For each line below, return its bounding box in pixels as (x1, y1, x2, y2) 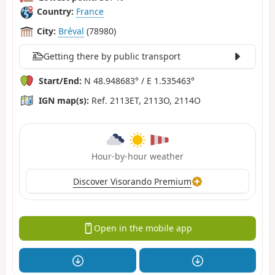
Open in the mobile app (93, 222, 192, 234)
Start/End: (39, 74, 82, 87)
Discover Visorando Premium (72, 175, 192, 187)
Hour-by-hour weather (91, 150, 184, 163)
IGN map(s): (39, 94, 89, 106)
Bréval (58, 25, 84, 37)
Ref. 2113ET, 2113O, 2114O (89, 94, 201, 106)
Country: (37, 6, 74, 18)
